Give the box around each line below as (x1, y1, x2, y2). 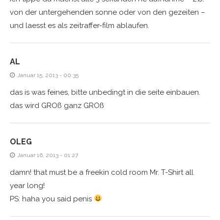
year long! (10, 181, 45, 190)
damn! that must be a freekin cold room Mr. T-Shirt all (10, 167, 193, 177)
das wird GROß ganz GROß (10, 101, 104, 110)
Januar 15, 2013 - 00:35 (17, 71, 79, 79)
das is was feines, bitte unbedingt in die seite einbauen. (10, 87, 200, 97)
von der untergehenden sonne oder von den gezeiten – (10, 7, 205, 17)
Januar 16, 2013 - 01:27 (17, 151, 78, 159)
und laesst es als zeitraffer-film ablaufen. (10, 21, 149, 30)
